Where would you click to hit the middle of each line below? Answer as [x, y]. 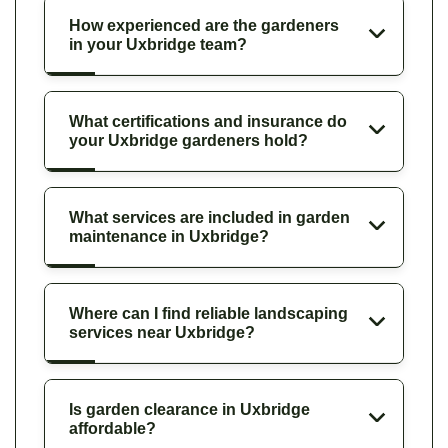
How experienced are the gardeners [204, 25]
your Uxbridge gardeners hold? [188, 140]
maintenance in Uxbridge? [169, 236]
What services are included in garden [209, 217]
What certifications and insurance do [208, 121]
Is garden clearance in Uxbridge [189, 409]
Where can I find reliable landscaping [208, 313]
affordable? [112, 428]
